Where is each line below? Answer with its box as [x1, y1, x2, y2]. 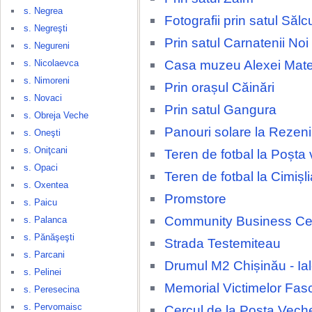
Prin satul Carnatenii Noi [164, 35, 309, 50]
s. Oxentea [24, 180, 68, 190]
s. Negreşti [24, 23, 68, 33]
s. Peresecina [24, 284, 79, 295]
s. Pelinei [24, 267, 61, 277]
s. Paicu [24, 197, 57, 208]
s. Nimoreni [24, 75, 70, 86]
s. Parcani [24, 249, 65, 260]
